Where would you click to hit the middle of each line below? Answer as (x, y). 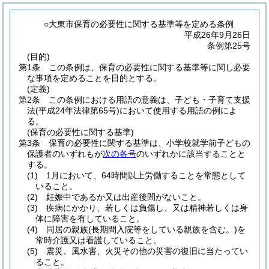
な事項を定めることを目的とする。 (94, 78)
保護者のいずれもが (65, 154)
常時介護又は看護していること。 (98, 240)
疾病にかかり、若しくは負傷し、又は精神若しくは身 (147, 208)
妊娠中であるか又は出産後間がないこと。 (126, 197)
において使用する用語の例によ (178, 110)
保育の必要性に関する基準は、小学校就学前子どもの (150, 143)
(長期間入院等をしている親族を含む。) (163, 229)
